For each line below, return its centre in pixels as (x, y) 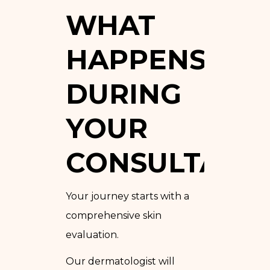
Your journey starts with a (127, 196)
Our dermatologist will (120, 261)
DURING (124, 93)
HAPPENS (136, 59)
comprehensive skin (114, 215)
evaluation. (92, 234)
